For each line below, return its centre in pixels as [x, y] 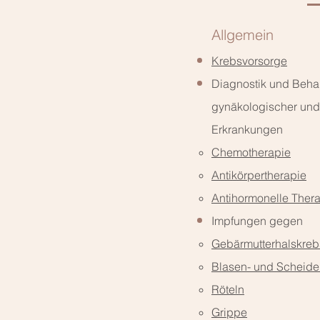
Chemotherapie [251, 152]
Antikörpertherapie [259, 175]
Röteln [228, 289]
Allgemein [242, 35]
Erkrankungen [247, 129]
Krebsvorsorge [249, 61]
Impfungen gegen [257, 221]
